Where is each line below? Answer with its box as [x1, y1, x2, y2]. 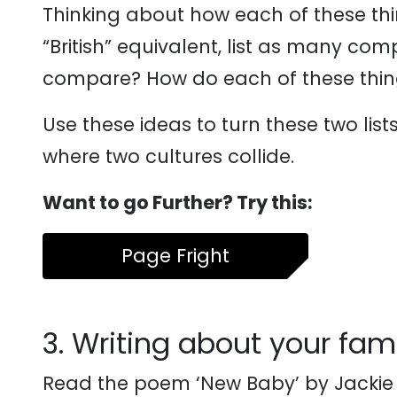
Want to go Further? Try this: [43, 190, 313, 215]
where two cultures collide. [43, 144, 294, 169]
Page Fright [121, 243, 230, 269]
